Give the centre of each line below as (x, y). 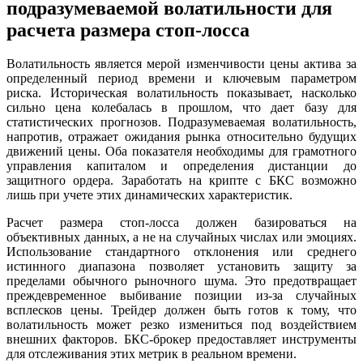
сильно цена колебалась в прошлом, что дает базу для (181, 108)
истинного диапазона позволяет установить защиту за (181, 267)
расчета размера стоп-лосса (128, 30)
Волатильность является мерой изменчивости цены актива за (181, 64)
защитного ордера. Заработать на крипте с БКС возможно (181, 181)
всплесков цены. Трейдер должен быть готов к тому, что (181, 310)
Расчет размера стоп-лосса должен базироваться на (181, 223)
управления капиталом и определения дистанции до (181, 166)
